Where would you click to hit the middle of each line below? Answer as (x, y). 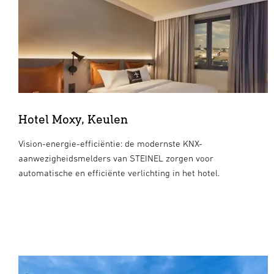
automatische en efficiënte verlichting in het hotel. (119, 172)
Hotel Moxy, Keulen (73, 119)
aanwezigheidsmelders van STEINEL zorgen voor (116, 158)
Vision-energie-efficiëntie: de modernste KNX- (110, 143)
